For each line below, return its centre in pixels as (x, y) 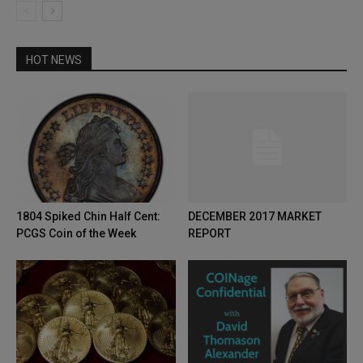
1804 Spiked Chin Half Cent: (88, 216)
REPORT (209, 233)
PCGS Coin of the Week (76, 233)
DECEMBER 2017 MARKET (254, 216)
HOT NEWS (54, 60)
